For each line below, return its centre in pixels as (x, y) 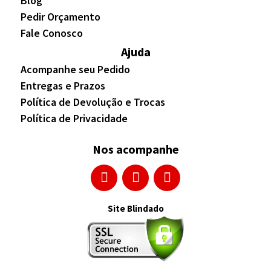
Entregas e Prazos (63, 86)
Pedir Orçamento (60, 17)
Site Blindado (135, 209)
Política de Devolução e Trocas (93, 102)
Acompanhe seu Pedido (75, 70)
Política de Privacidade (74, 119)
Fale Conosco (52, 33)
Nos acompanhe (135, 149)
